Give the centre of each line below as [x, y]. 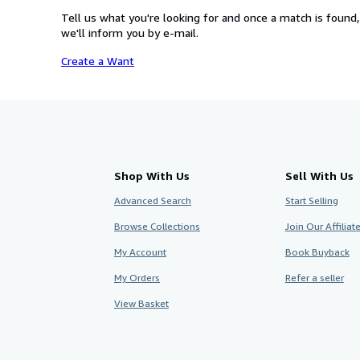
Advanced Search [153, 200]
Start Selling [311, 200]
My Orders [137, 278]
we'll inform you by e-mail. [130, 33]
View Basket [141, 303]
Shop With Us [152, 176]
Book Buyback [317, 252]
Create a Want [98, 61]
